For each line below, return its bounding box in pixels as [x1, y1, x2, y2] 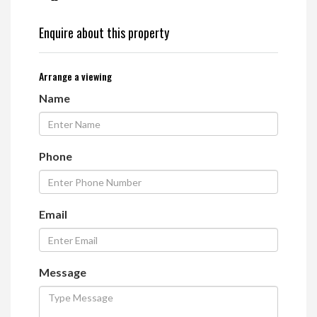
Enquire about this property [39, 23, 169, 42]
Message [39, 265, 86, 279]
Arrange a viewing [39, 69, 112, 83]
